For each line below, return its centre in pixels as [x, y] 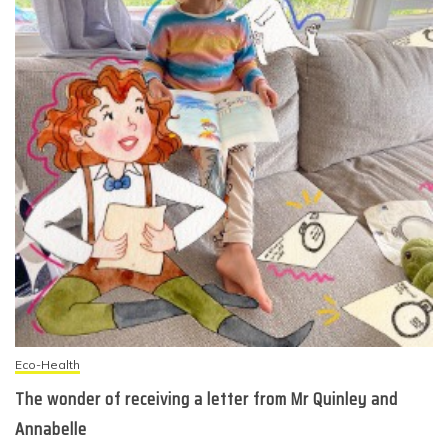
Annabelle [51, 429]
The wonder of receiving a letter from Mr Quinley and [206, 399]
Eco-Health [47, 365]
